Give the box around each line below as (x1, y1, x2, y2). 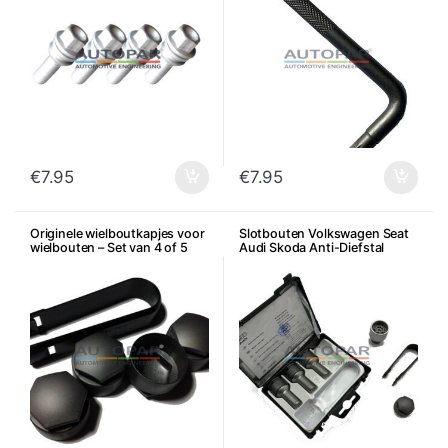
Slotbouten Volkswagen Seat (238, 226, 409, 242)
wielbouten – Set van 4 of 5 (29, 240, 188, 256)
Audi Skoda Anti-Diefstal (238, 240, 385, 256)
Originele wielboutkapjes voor (29, 226, 205, 242)
